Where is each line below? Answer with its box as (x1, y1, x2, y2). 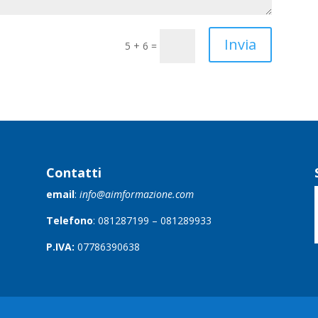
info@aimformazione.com (79, 187, 194, 202)
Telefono (45, 214, 93, 228)
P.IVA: (45, 240, 75, 254)
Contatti (45, 164, 102, 182)
